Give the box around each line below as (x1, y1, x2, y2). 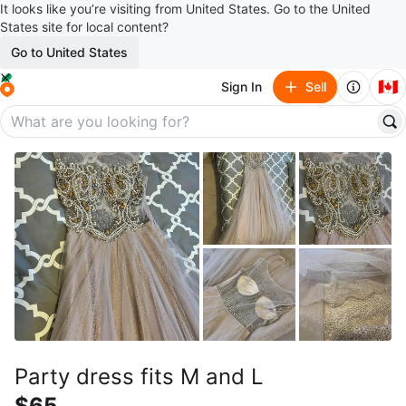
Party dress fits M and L (14, 363, 264, 390)
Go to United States (11, 44, 128, 60)
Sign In (221, 79, 262, 94)
